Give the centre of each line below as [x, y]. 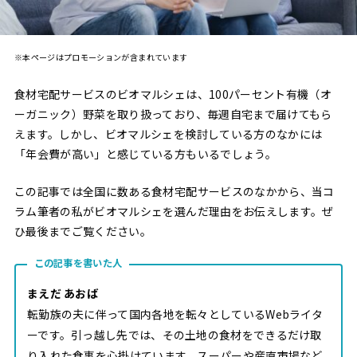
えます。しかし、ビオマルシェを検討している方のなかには [168, 133]
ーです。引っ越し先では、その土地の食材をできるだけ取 [174, 335]
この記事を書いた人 [78, 263]
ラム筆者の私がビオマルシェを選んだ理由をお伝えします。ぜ [174, 212]
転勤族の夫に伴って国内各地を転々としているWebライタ [175, 314]
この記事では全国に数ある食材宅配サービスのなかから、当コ [174, 192]
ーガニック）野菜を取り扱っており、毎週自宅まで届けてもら [173, 114]
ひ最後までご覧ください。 [83, 231]
